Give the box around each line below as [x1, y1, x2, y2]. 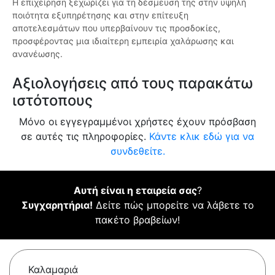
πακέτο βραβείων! [95, 214, 180, 227]
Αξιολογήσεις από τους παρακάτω [12, 74, 253, 93]
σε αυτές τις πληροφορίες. [21, 130, 149, 143]
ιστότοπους [12, 91, 93, 110]
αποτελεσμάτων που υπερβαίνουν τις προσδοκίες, [12, 23, 220, 34]
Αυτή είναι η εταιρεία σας [73, 184, 197, 197]
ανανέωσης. [12, 48, 63, 60]
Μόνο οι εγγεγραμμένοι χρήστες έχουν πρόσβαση [19, 115, 256, 128]
